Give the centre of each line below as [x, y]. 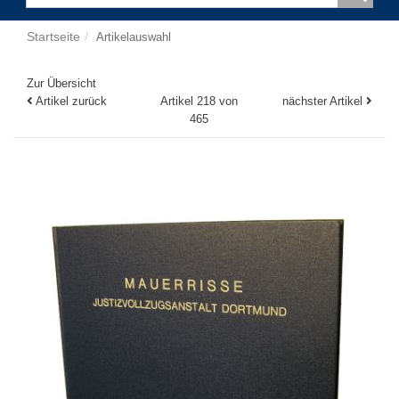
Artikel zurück [71, 101]
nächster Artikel [324, 101]
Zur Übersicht [61, 83]
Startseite [53, 37]
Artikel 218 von [199, 101]
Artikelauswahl [134, 37]
